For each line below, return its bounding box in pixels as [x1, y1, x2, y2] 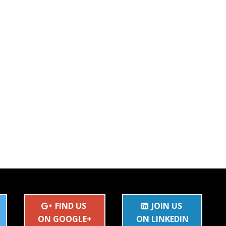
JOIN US [151, 200, 182, 211]
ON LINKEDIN [136, 213, 189, 224]
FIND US [55, 200, 86, 211]
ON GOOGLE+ [37, 213, 92, 224]
